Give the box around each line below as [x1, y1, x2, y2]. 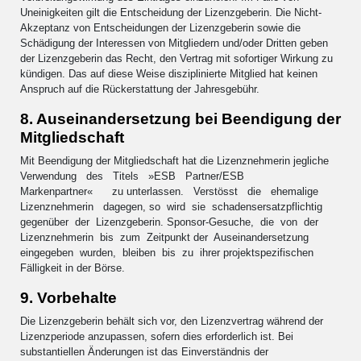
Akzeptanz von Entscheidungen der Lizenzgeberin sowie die [20, 21, 301, 34]
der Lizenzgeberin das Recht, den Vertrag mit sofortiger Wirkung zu [20, 52, 333, 64]
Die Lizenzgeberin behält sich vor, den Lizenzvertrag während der [20, 314, 323, 327]
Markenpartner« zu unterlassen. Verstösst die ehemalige [20, 185, 325, 197]
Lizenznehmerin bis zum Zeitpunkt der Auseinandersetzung [20, 230, 312, 243]
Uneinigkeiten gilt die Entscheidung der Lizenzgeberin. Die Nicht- [20, 6, 322, 19]
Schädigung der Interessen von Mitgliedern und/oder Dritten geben [20, 36, 328, 49]
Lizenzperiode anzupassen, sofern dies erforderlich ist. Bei [20, 330, 293, 342]
